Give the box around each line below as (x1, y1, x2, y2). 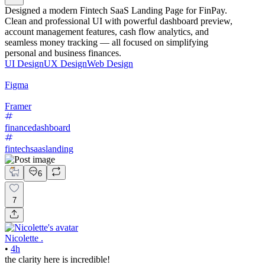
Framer (5, 101, 31, 112)
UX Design (44, 59, 87, 69)
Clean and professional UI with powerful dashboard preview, (5, 16, 232, 27)
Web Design (87, 59, 133, 69)
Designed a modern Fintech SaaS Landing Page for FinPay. (5, 5, 227, 16)
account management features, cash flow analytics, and (5, 27, 209, 37)
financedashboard (5, 122, 70, 133)
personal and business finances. (5, 48, 121, 59)
